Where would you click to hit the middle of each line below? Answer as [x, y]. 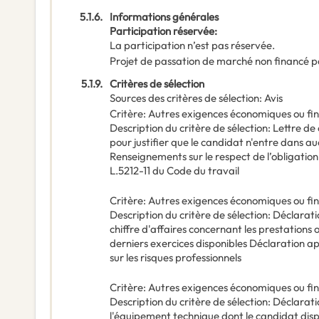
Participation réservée [162, 31]
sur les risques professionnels [176, 258]
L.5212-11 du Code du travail [174, 171]
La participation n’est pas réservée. [192, 46]
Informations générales [164, 17]
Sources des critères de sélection [184, 98]
